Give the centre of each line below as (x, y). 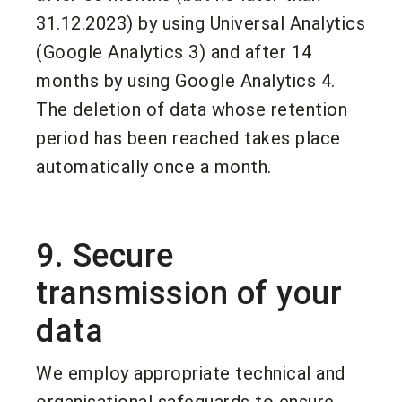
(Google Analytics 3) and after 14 (174, 52)
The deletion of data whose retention (192, 109)
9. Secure (105, 255)
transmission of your (189, 293)
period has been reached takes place (188, 138)
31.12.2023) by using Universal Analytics (201, 23)
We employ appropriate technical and (191, 373)
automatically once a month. (154, 166)
